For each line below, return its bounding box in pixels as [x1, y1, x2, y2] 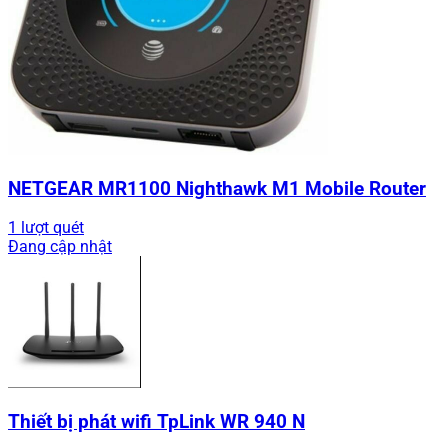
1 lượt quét [8, 218, 84, 238]
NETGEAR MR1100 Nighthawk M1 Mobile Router [8, 177, 426, 200]
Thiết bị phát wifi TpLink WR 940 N [8, 410, 305, 433]
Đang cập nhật [8, 237, 112, 257]
